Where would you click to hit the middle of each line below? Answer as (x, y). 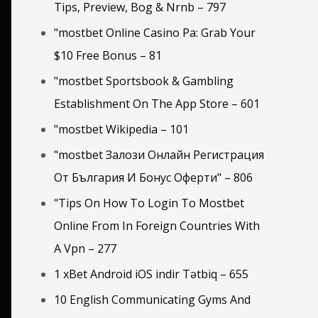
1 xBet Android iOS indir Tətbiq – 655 (151, 274)
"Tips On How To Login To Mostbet (149, 203)
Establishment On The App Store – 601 (157, 103)
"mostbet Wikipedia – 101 (121, 129)
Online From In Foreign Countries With (157, 225)
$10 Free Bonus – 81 (108, 55)
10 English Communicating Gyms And (152, 299)
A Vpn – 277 (85, 248)
